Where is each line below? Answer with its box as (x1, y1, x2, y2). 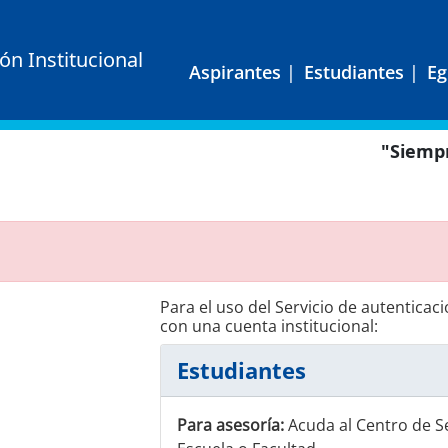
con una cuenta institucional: (159, 315, 378, 337)
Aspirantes (189, 60, 281, 84)
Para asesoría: (176, 414, 284, 436)
